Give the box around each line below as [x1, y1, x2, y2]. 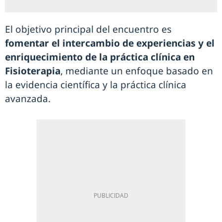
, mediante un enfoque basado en [60, 64, 213, 78]
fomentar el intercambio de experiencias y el [5, 37, 215, 50]
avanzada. [5, 92, 51, 106]
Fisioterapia [5, 64, 60, 78]
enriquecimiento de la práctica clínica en [5, 51, 195, 64]
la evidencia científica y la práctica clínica [5, 78, 186, 92]
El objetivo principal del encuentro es [5, 23, 171, 36]
